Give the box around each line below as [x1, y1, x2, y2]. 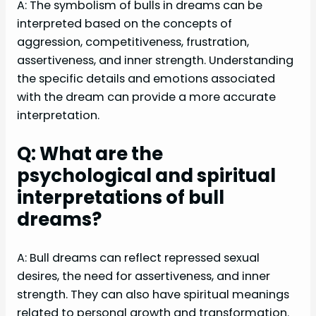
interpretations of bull [17, 185, 224, 211]
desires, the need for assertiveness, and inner [17, 268, 270, 285]
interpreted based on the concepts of [17, 16, 232, 32]
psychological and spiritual [17, 163, 276, 189]
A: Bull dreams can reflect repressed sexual [17, 250, 260, 267]
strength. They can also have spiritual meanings [17, 286, 289, 303]
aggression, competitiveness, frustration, [17, 34, 249, 51]
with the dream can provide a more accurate [17, 89, 276, 106]
